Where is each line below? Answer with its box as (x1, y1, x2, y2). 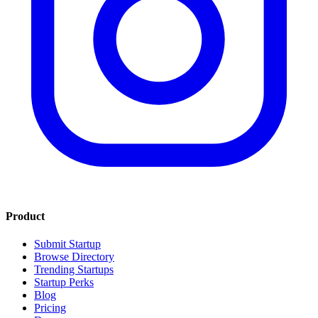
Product (6, 209, 45, 222)
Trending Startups (34, 263, 114, 276)
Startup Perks (34, 276, 94, 289)
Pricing (34, 302, 66, 314)
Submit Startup (34, 238, 101, 251)
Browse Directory (34, 251, 114, 263)
